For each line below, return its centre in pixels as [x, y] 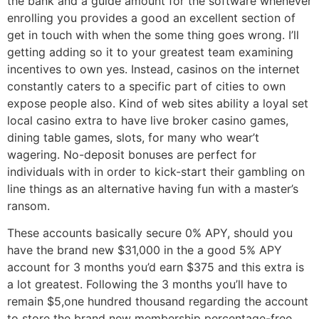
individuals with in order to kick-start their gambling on [156, 171]
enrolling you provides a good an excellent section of [151, 17]
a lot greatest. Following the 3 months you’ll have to [147, 284]
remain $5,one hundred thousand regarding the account [158, 301]
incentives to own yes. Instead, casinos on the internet [153, 69]
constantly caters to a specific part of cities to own [146, 86]
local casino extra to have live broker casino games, [148, 120]
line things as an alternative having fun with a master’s [153, 188]
